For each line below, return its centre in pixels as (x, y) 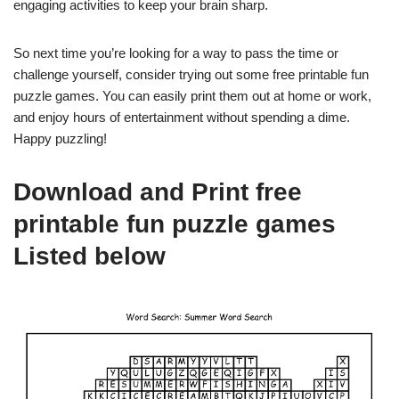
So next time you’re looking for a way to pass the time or (176, 53)
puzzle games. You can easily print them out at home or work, (192, 96)
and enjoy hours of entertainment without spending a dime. (182, 117)
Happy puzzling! (60, 138)
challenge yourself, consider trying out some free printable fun (191, 74)
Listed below (90, 256)
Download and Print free (158, 192)
